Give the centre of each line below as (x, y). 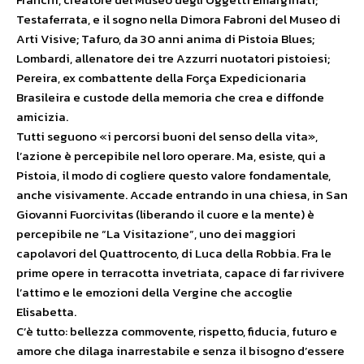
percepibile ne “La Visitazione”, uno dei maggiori (156, 234)
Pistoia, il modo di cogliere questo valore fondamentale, (173, 175)
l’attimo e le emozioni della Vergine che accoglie (154, 292)
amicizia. (42, 117)
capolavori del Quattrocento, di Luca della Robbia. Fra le (174, 253)
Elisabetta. (46, 312)
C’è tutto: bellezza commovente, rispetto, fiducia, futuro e (177, 331)
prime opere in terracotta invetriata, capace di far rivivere (180, 273)
